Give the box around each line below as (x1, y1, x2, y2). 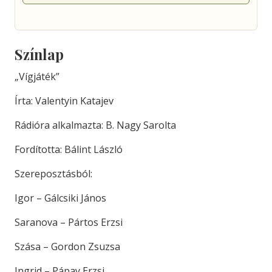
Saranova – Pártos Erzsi (15, 216, 123, 229)
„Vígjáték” (15, 70, 59, 83)
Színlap (15, 45, 64, 64)
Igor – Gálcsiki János (15, 191, 106, 205)
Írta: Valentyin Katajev (15, 94, 114, 107)
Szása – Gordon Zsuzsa (15, 240, 120, 253)
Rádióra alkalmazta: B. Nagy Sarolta (15, 118, 176, 132)
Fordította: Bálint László (15, 143, 123, 156)
